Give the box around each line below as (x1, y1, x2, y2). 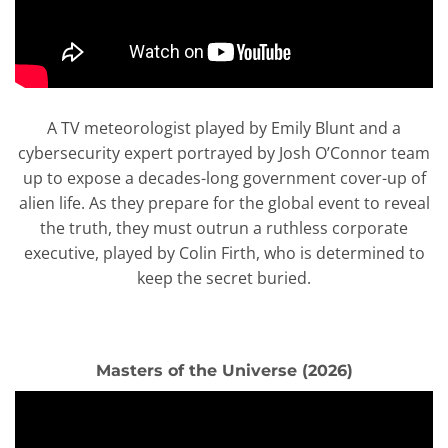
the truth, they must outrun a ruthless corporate (40, 216, 408, 239)
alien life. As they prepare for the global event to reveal (18, 191, 430, 214)
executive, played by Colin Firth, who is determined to (23, 241, 425, 264)
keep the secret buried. (137, 266, 311, 289)
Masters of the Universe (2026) (95, 360, 353, 380)
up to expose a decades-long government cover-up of (22, 166, 426, 189)
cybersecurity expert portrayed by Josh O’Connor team (18, 141, 430, 164)
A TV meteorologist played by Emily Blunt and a (47, 116, 401, 139)
